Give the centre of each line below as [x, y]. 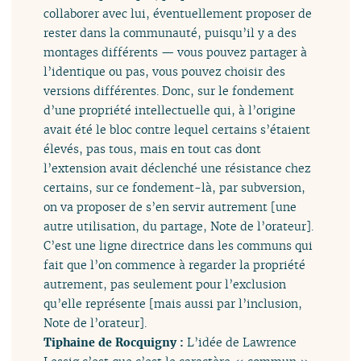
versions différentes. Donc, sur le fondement [169, 91]
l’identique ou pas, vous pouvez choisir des [165, 72]
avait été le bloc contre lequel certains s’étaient [177, 130]
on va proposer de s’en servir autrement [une [170, 207]
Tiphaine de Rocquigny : [116, 342]
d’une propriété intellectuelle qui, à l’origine [170, 110]
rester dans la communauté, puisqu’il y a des [170, 33]
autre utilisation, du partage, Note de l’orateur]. [179, 226]
